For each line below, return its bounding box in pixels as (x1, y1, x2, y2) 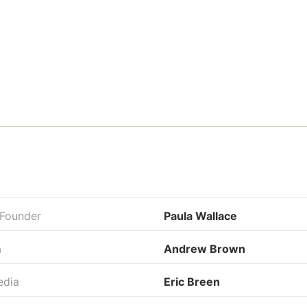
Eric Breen (163, 274, 220, 288)
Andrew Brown (163, 241, 245, 256)
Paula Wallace (163, 208, 237, 223)
